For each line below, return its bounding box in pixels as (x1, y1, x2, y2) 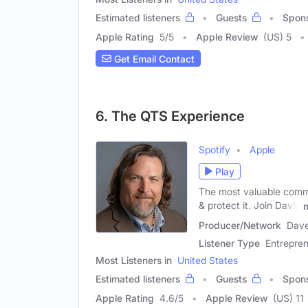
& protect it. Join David (199, 199, 300, 212)
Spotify (199, 144, 230, 156)
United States (177, 254, 238, 266)
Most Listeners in (96, 254, 172, 266)
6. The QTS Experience (96, 108, 245, 125)
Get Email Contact (111, 52, 195, 65)
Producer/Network (199, 219, 281, 231)
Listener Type (199, 236, 260, 249)
